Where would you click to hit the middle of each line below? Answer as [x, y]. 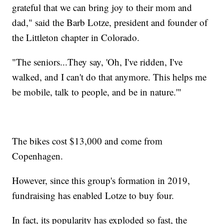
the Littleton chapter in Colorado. [76, 37]
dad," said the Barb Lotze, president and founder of [110, 22]
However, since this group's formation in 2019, [101, 180]
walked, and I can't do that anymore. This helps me [109, 76]
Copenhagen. [38, 155]
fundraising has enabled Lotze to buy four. [93, 195]
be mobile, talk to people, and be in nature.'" [97, 91]
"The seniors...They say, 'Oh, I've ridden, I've [97, 61]
